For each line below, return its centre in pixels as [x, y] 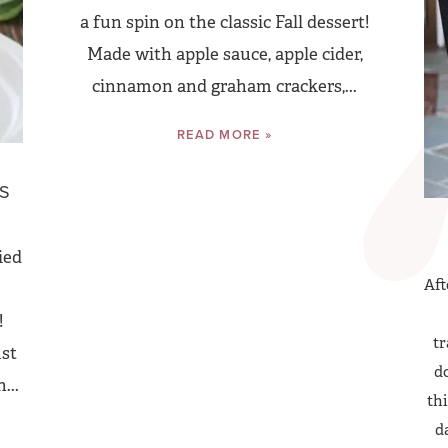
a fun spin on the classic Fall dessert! [224, 22]
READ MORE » [224, 134]
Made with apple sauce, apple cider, [224, 54]
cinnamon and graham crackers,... [224, 86]
